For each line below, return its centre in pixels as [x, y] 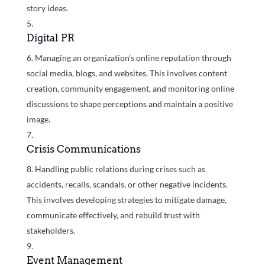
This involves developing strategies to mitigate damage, [126, 200]
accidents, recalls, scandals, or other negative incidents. [127, 185]
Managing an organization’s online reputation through [133, 58]
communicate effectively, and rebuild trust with [113, 215]
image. [38, 119]
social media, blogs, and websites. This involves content [127, 73]
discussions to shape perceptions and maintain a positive [130, 104]
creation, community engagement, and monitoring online [130, 89]
